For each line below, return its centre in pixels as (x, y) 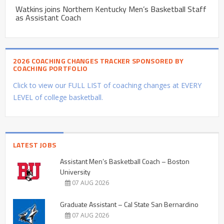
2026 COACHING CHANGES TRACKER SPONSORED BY (98, 60)
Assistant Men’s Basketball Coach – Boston (125, 161)
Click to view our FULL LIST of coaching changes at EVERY (107, 85)
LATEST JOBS (35, 144)
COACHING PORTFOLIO (50, 68)
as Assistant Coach (48, 17)
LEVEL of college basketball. (58, 97)
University (75, 171)
